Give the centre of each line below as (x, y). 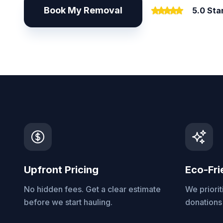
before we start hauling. (68, 202)
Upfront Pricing (61, 170)
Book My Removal (83, 10)
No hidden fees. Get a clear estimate (92, 189)
